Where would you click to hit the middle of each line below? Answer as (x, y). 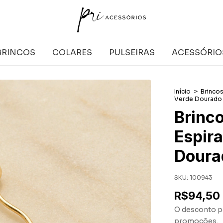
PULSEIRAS (132, 53)
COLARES (72, 53)
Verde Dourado (198, 99)
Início (182, 91)
